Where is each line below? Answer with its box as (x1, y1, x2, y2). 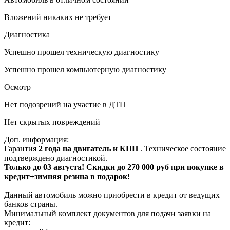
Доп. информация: (4, 135, 69, 144)
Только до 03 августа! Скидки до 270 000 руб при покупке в (4, 162, 224, 171)
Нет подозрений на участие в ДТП (4, 100, 126, 109)
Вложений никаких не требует (4, 12, 111, 22)
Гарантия (4, 144, 39, 153)
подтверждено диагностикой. (4, 153, 107, 162)
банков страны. (4, 199, 57, 208)
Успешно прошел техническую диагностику (4, 47, 159, 56)
